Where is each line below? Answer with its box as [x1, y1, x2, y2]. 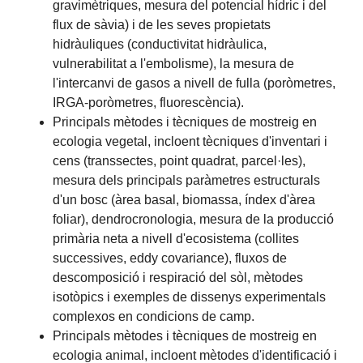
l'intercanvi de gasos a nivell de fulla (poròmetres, [53, 76, 336, 91]
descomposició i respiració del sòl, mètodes [53, 271, 304, 285]
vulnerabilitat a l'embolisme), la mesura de [53, 57, 295, 71]
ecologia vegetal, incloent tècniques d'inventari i [53, 135, 328, 149]
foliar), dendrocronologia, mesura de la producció [53, 212, 335, 227]
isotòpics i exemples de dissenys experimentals [53, 290, 327, 305]
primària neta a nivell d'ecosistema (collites [53, 232, 300, 246]
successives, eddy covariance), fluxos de [53, 251, 288, 266]
